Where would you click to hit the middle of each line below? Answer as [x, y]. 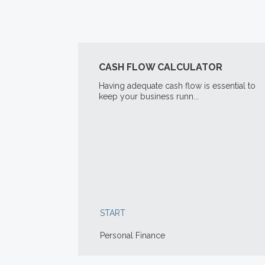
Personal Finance [132, 235]
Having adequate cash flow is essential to [177, 86]
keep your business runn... [149, 96]
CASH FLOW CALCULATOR [161, 67]
